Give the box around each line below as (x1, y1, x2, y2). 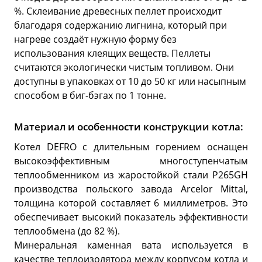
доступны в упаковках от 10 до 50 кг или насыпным (14, 74, 246, 88)
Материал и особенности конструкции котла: (14, 119, 243, 133)
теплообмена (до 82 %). (14, 224, 120, 237)
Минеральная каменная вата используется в (14, 238, 248, 251)
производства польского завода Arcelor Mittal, (14, 182, 248, 195)
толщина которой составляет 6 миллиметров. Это (14, 196, 248, 209)
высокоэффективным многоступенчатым (14, 154, 248, 167)
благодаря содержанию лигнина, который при (14, 18, 227, 32)
